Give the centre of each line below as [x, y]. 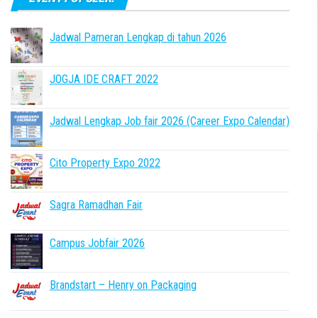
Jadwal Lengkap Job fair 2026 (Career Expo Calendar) [170, 121]
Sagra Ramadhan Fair [96, 205]
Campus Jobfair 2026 [97, 243]
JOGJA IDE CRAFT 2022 [104, 79]
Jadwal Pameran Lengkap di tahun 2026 [138, 37]
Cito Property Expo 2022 [105, 163]
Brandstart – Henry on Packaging [123, 285]
